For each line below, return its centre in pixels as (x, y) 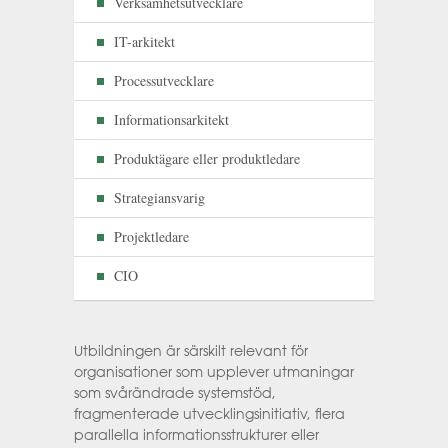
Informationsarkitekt (171, 119)
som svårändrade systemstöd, (175, 392)
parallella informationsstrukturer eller (196, 434)
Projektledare (151, 236)
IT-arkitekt (144, 41)
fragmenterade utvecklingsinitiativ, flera (209, 413)
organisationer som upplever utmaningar (214, 371)
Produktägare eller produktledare (207, 158)
